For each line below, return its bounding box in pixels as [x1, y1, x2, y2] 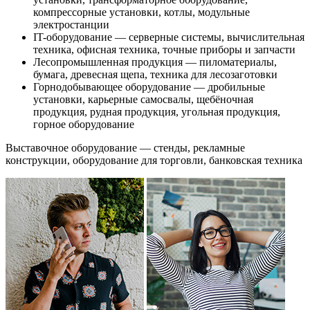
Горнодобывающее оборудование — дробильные [33, 81, 265, 93]
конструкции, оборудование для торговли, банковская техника [6, 154, 302, 167]
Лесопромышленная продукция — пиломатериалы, [33, 56, 277, 69]
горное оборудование [33, 118, 134, 131]
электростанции [33, 19, 109, 31]
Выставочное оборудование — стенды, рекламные [6, 142, 245, 154]
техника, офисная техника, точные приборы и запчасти [33, 44, 295, 56]
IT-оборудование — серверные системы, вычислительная [33, 31, 304, 44]
